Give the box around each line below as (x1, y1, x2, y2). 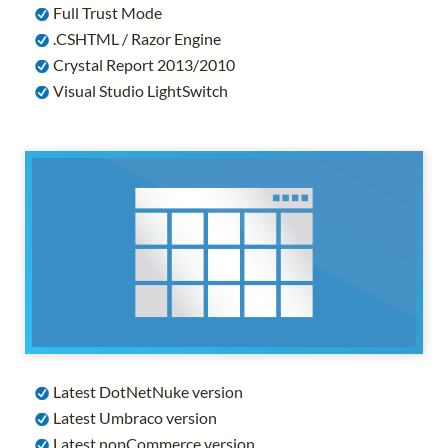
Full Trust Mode (50, 2, 162, 22)
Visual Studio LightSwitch (50, 80, 228, 100)
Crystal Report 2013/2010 (50, 54, 235, 74)
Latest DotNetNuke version (50, 381, 243, 401)
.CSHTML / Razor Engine (50, 28, 221, 48)
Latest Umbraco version (50, 407, 217, 427)
